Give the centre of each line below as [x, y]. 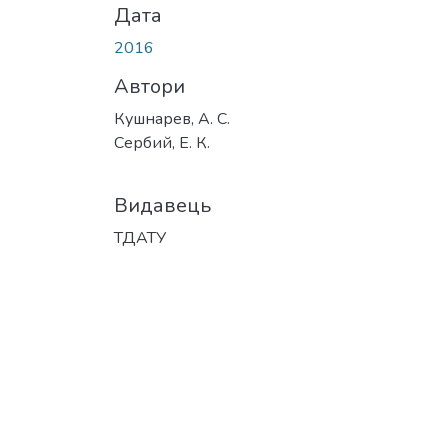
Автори [149, 86]
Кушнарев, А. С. [172, 118]
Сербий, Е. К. [162, 142]
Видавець [162, 205]
